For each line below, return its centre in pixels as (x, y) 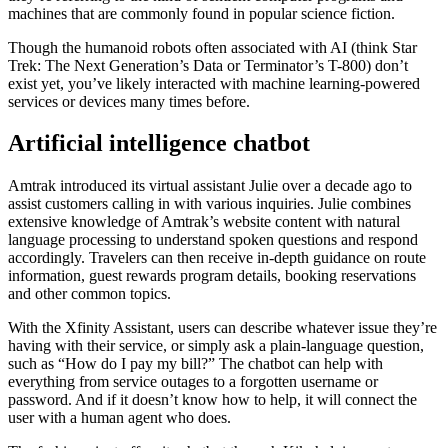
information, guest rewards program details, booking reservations (212, 276)
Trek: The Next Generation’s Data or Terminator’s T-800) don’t (208, 65)
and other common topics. (89, 294)
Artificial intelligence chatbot (159, 143)
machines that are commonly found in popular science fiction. (201, 13)
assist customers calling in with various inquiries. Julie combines (209, 204)
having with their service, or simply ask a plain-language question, (216, 346)
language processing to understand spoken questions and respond (213, 240)
